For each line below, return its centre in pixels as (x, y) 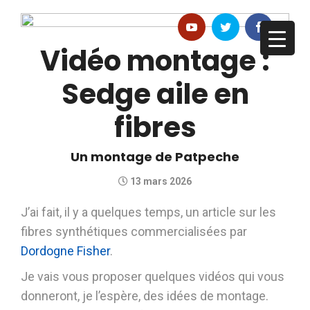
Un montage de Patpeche (155, 157)
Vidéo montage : (155, 61)
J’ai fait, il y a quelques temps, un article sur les (148, 212)
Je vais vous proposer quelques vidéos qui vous (153, 276)
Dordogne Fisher (65, 251)
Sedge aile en (155, 94)
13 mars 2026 (160, 181)
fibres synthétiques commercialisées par (134, 231)
